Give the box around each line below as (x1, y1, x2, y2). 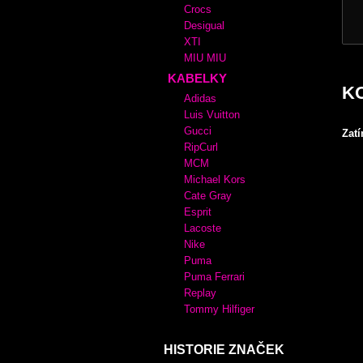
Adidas (184, 92, 216, 105)
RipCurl (184, 141, 218, 153)
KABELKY (168, 72, 227, 85)
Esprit (184, 206, 211, 218)
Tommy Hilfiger (184, 303, 254, 315)
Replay (184, 287, 216, 299)
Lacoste (184, 222, 221, 234)
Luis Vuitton (184, 109, 240, 121)
